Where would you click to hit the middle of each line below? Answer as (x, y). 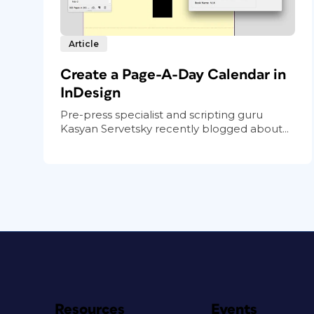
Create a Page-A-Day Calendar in (173, 74)
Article (84, 43)
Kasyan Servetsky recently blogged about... (175, 128)
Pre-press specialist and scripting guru (162, 114)
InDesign (90, 93)
